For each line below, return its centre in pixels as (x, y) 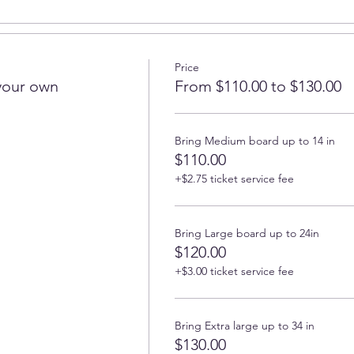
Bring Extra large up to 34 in (244, 325)
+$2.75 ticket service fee (234, 178)
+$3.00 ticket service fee (234, 271)
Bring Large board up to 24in (247, 233)
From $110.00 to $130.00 (258, 86)
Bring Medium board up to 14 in (254, 140)
